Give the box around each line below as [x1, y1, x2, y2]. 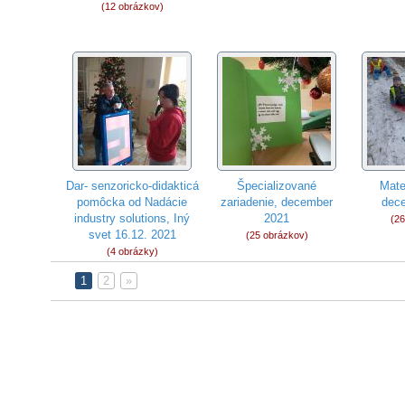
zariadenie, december [221, 195, 334, 209]
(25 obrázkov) [245, 230, 308, 240]
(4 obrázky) [106, 246, 158, 257]
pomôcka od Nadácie [77, 195, 188, 209]
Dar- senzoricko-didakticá [65, 179, 199, 193]
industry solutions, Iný [74, 212, 191, 225]
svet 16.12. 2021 [88, 228, 176, 241]
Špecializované [237, 179, 317, 193]
